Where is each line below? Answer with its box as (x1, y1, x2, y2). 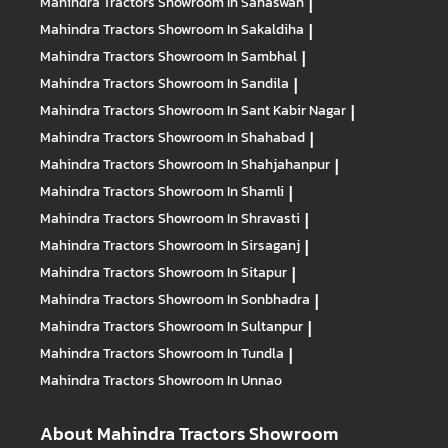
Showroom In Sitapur (158, 261, 287, 284)
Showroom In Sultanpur (158, 315, 303, 338)
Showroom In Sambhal (158, 45, 297, 68)
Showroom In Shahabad (158, 126, 305, 149)
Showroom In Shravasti (158, 207, 300, 230)
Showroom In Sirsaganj (158, 234, 300, 257)
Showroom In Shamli (158, 180, 284, 203)
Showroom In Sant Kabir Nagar (158, 99, 346, 122)
